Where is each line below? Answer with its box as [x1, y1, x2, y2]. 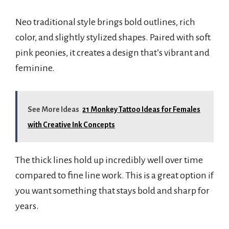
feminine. [15, 63, 55, 74]
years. [15, 201, 39, 212]
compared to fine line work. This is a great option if [15, 170, 214, 181]
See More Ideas [28, 105, 79, 114]
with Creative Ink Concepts [28, 121, 115, 129]
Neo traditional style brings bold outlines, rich [15, 17, 195, 28]
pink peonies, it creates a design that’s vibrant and [15, 48, 210, 58]
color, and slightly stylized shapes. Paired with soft [15, 32, 211, 43]
